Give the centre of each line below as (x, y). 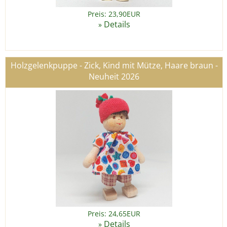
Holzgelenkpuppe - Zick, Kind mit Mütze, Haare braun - (114, 66)
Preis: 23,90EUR (114, 14)
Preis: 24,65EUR (114, 214)
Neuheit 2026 (114, 77)
